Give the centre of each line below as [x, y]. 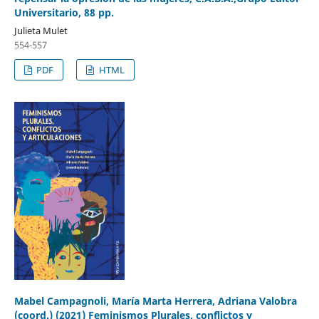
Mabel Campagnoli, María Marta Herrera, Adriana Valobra [155, 301]
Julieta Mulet [41, 31]
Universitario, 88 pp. [64, 13]
